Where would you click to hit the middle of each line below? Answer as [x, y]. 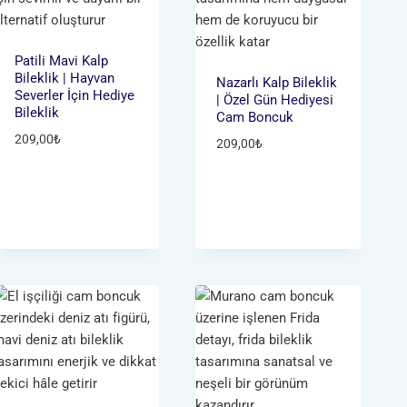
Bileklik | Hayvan [64, 78]
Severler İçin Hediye [74, 95]
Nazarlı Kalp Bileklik [277, 82]
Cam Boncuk [255, 117]
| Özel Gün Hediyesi [275, 99]
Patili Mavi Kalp [61, 60]
